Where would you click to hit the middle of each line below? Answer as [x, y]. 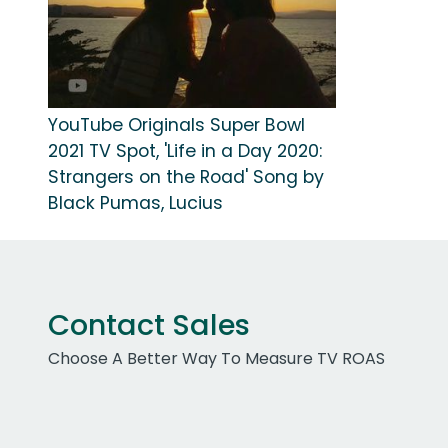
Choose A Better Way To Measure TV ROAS [216, 358]
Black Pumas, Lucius [135, 202]
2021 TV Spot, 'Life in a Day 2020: [185, 150]
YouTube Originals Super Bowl [176, 124]
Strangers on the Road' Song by [186, 176]
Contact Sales [149, 324]
